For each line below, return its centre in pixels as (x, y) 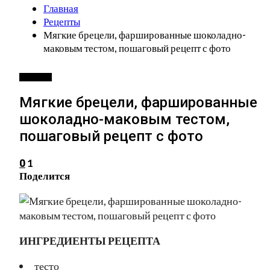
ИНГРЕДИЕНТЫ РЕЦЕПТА (90, 240)
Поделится (45, 175)
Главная (61, 8)
